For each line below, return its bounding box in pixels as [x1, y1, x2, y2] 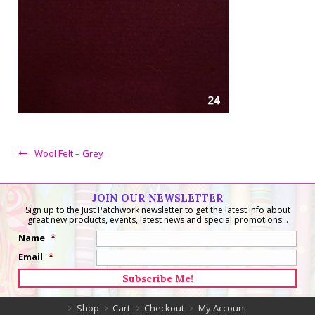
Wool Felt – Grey [34, 147, 103, 160]
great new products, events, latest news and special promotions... [27, 214, 288, 226]
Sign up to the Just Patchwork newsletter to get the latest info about [25, 204, 290, 217]
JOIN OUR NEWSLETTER [91, 192, 224, 205]
